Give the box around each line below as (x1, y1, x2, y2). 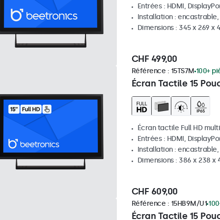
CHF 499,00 (131, 54, 177, 64)
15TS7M (170, 67, 194, 75)
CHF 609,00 (131, 186, 178, 197)
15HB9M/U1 (170, 199, 207, 208)
